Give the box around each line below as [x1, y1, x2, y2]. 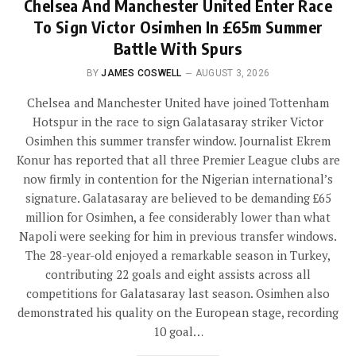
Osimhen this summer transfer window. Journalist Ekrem [25, 133, 331, 149]
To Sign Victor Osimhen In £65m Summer [33, 17, 323, 37]
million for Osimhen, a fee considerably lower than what [25, 209, 331, 226]
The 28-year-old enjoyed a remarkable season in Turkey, [25, 247, 331, 264]
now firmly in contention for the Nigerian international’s [23, 171, 333, 188]
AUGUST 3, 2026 [195, 68, 270, 79]
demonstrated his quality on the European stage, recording [17, 304, 339, 321]
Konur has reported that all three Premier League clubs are [16, 152, 340, 168]
